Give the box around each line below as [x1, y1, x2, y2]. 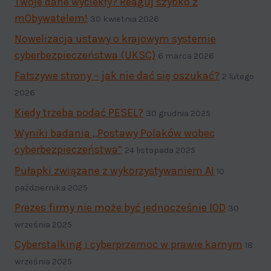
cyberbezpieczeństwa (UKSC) [15, 48, 155, 62]
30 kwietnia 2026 [90, 13, 159, 24]
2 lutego [222, 71, 254, 82]
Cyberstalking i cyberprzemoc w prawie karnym [15, 237, 243, 251]
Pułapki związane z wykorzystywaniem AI [15, 163, 214, 177]
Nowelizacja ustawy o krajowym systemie [15, 31, 216, 45]
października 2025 [15, 182, 88, 193]
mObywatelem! [15, 11, 88, 25]
